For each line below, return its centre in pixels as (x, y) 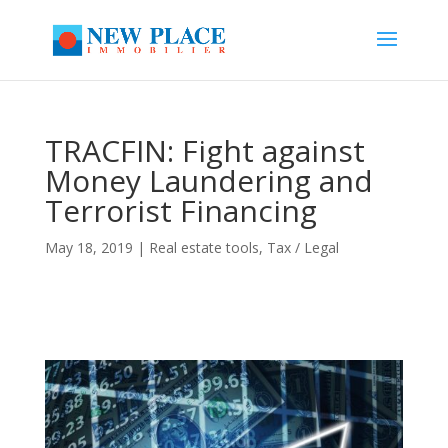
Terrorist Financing (180, 210)
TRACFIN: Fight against (204, 150)
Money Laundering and (208, 180)
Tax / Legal (302, 247)
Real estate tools (203, 247)
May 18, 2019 (88, 247)
